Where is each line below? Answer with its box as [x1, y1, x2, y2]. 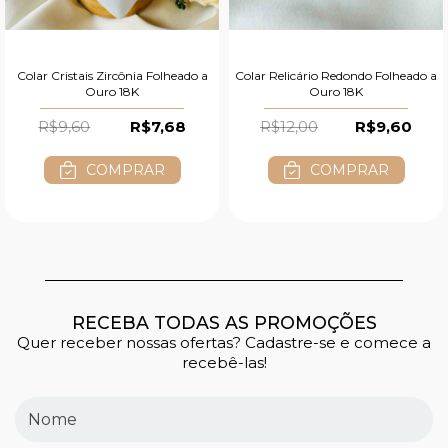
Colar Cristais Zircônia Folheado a [16, 68, 208, 84]
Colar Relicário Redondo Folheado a [235, 68, 437, 84]
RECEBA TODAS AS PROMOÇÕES [71, 312, 377, 334]
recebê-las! [181, 353, 267, 373]
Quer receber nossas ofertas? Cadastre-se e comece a [17, 333, 431, 353]
